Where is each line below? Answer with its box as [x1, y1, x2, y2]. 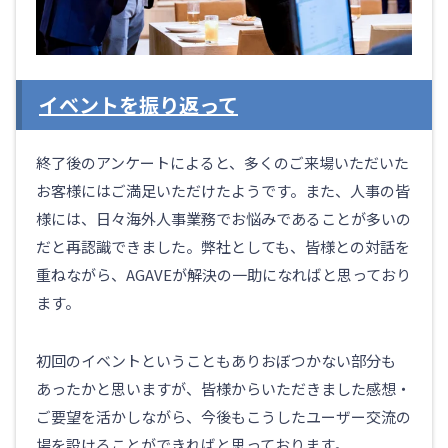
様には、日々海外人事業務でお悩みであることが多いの [36, 207, 411, 229]
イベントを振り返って [39, 89, 238, 119]
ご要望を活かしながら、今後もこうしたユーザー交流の [36, 405, 411, 427]
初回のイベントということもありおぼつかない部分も [36, 349, 396, 371]
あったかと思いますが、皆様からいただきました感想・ [36, 377, 411, 399]
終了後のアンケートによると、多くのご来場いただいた [36, 151, 409, 173]
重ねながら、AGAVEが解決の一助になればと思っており [36, 263, 411, 285]
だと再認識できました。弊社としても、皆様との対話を [36, 235, 410, 257]
